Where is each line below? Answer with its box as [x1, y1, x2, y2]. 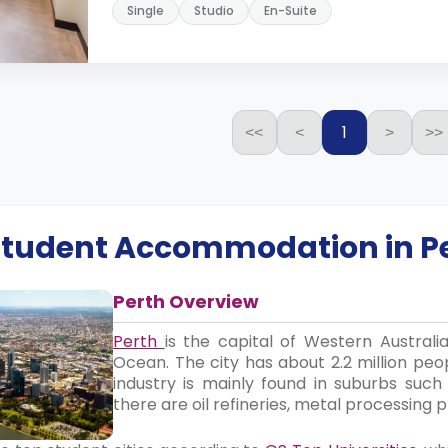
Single [127, 2, 164, 19]
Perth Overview [113, 289, 259, 314]
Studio [194, 2, 234, 19]
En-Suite [264, 2, 317, 19]
